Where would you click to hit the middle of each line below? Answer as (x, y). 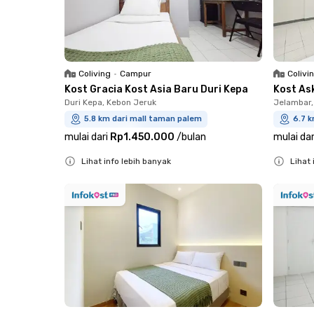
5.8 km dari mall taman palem (143, 119)
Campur (136, 74)
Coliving (95, 74)
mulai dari (86, 137)
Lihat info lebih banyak (126, 161)
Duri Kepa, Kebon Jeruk (110, 102)
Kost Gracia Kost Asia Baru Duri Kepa (156, 89)
